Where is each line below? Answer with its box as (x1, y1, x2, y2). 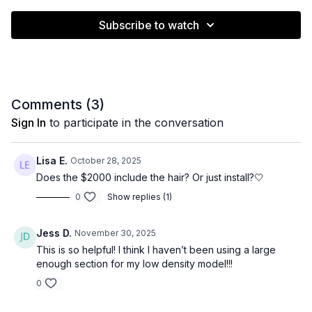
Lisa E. (36, 155, 68, 167)
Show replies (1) (107, 192, 172, 203)
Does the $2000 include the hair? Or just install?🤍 (36, 171, 264, 184)
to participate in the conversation (46, 116, 224, 130)
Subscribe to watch (99, 18, 199, 33)
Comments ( (11, 96, 91, 114)
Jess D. (36, 227, 72, 240)
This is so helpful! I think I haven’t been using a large (36, 244, 276, 256)
